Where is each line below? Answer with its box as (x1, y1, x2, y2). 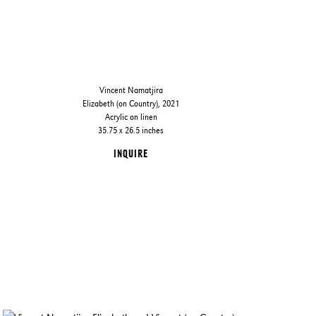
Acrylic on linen (104, 111, 157, 123)
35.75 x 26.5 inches (98, 125, 164, 136)
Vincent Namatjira (99, 85, 163, 96)
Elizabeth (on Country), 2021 (83, 98, 180, 109)
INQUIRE (114, 147, 149, 160)
